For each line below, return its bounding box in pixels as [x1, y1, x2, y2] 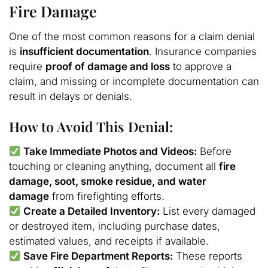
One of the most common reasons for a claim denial [9, 31, 255, 43]
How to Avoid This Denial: [9, 117, 173, 136]
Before [197, 145, 232, 158]
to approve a [170, 60, 232, 73]
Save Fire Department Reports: [23, 250, 173, 263]
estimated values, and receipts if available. [9, 235, 209, 248]
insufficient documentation [20, 45, 149, 58]
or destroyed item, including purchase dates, [9, 220, 220, 233]
